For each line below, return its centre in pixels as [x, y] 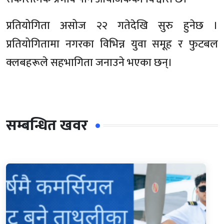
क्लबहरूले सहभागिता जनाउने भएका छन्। [89, 63]
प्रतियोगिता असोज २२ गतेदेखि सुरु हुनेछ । [112, 26]
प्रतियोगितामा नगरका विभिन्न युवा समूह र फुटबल [112, 44]
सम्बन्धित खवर [47, 126]
